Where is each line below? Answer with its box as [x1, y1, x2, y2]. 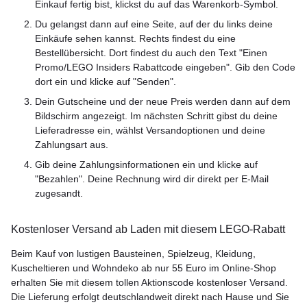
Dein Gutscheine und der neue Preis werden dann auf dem [35, 96, 291, 107]
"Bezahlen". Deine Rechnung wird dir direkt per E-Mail [35, 173, 269, 184]
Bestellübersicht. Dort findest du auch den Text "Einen [35, 47, 267, 58]
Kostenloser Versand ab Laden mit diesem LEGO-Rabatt [11, 223, 285, 235]
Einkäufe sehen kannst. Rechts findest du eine [35, 33, 236, 44]
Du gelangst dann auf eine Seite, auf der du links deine [35, 19, 273, 29]
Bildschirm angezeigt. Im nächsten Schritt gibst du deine [35, 110, 278, 121]
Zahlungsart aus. [35, 139, 108, 150]
